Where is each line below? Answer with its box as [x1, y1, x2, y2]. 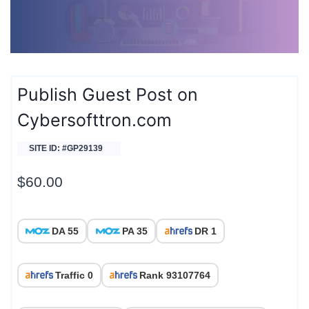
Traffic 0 [55, 269, 93, 281]
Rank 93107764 [139, 269, 210, 281]
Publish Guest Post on [17, 84, 198, 106]
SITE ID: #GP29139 [29, 143, 103, 154]
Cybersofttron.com [17, 110, 172, 131]
